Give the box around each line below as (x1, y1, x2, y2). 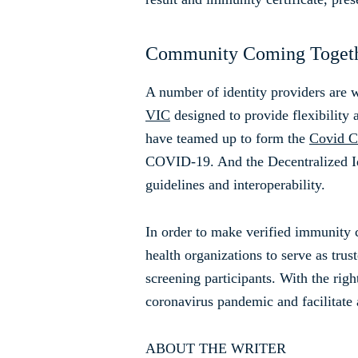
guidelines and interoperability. (145, 176, 325, 193)
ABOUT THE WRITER (145, 340, 286, 356)
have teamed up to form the (145, 129, 309, 146)
